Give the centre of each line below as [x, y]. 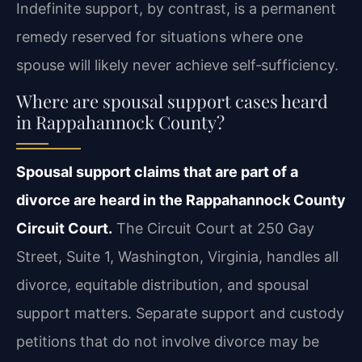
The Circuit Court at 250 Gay [213, 229]
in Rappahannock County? [120, 122]
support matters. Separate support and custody [180, 314]
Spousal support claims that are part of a [157, 172]
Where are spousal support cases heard [172, 101]
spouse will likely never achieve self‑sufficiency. [177, 65]
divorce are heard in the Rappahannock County [181, 200]
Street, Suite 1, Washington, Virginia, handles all [177, 257]
